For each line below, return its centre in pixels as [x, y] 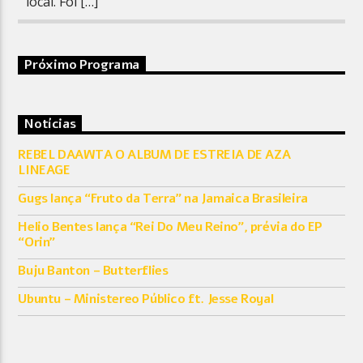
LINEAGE [44, 170]
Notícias [50, 124]
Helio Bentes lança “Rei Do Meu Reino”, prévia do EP [171, 226]
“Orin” [37, 242]
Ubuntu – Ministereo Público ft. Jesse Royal [146, 299]
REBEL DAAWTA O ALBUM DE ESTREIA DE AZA [154, 154]
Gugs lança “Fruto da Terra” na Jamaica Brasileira [163, 198]
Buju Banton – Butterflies [93, 270]
